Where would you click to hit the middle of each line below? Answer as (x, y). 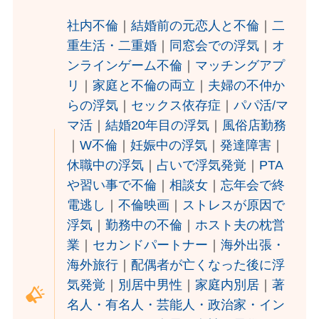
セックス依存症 (176, 106)
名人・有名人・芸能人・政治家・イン (176, 305)
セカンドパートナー (151, 245)
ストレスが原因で (234, 205)
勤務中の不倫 (144, 225)
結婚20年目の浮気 (158, 126)
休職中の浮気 (106, 166)
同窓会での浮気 (215, 46)
